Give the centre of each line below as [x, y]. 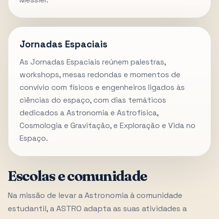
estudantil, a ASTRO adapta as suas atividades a [97, 208]
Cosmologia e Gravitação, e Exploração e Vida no [108, 126]
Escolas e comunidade [78, 175]
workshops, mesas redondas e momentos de [100, 75]
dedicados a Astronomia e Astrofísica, [89, 113]
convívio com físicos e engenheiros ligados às [102, 88]
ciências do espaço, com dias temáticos [93, 100]
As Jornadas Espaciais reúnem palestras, [93, 62]
